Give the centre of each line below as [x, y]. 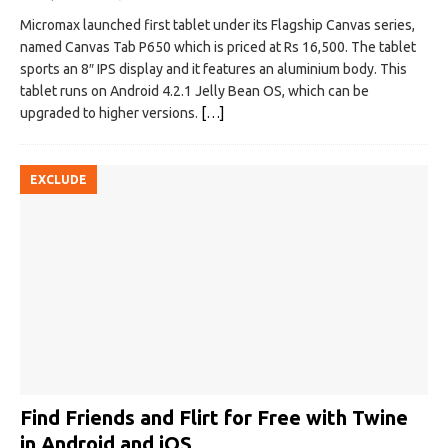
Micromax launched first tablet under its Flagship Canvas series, [217, 25]
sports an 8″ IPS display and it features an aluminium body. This [213, 69]
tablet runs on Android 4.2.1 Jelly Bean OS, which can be [194, 91]
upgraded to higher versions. [110, 113]
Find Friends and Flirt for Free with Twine [214, 417]
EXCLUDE [58, 180]
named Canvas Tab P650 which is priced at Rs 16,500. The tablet [218, 47]
